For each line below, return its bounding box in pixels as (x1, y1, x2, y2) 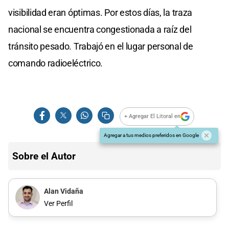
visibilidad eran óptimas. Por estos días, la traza (8, 7, 193, 18)
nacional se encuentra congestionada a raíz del (8, 24, 192, 35)
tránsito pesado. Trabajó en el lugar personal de (8, 40, 193, 52)
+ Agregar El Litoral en (124, 113, 181, 120)
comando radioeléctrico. (8, 57, 103, 68)
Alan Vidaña (43, 187, 83, 196)
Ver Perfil (43, 199, 73, 208)
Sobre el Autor (12, 150, 76, 162)
